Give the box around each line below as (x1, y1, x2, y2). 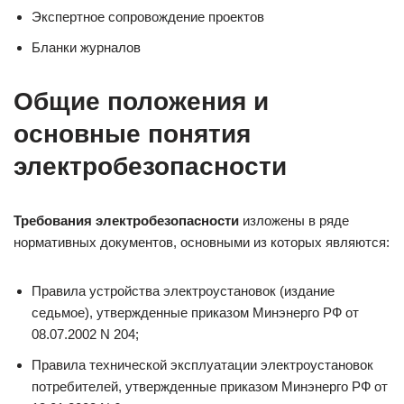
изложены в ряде (239, 213, 349, 228)
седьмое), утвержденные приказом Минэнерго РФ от (32, 305, 359, 320)
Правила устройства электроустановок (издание (32, 283, 335, 298)
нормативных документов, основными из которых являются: (14, 234, 390, 250)
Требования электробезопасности (14, 213, 239, 228)
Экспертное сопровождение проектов (32, 9, 264, 24)
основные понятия (14, 120, 251, 148)
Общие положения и (14, 87, 269, 115)
